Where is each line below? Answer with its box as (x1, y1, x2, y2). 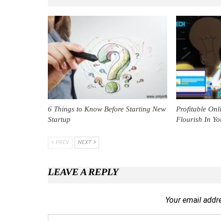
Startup (48, 115, 71, 124)
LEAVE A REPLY (48, 166, 118, 178)
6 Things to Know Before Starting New (48, 105, 166, 113)
